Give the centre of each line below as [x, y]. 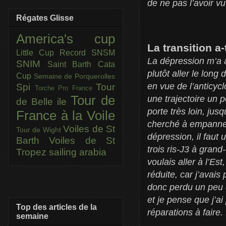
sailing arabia [78, 152]
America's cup [66, 39]
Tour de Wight [40, 130]
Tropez [33, 152]
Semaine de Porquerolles [74, 76]
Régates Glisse [45, 18]
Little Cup [38, 53]
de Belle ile [43, 102]
